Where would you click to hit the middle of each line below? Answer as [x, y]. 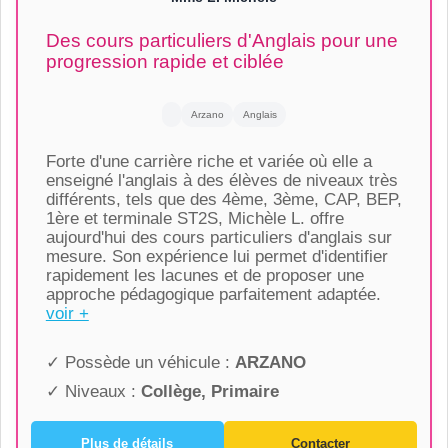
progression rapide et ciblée [164, 61]
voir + [67, 314]
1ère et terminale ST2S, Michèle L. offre [194, 219]
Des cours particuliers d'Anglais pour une [221, 40]
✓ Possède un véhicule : [140, 363]
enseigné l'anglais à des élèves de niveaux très [221, 181]
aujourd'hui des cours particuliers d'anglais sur [218, 238]
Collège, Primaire [209, 392]
